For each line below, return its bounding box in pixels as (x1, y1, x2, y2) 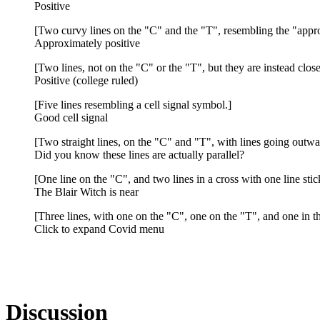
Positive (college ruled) (34, 74, 138, 86)
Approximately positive (34, 36, 140, 49)
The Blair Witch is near (34, 185, 139, 198)
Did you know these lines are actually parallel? (34, 148, 244, 161)
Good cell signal (34, 111, 108, 124)
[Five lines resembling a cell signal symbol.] (34, 98, 231, 111)
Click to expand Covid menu (34, 222, 164, 235)
